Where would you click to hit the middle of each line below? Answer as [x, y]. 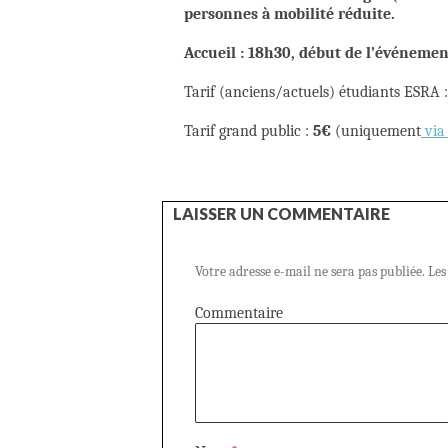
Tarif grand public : [248, 131]
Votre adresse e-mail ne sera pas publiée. [310, 272]
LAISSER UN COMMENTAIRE [281, 214]
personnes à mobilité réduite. [289, 14]
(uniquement [376, 131]
